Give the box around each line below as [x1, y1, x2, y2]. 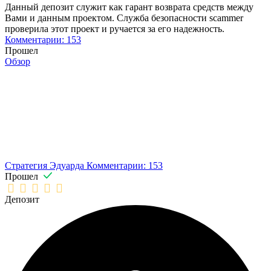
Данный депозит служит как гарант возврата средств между [5, 2, 253, 13]
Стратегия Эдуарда [5, 160, 87, 171]
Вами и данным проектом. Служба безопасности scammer [5, 13, 243, 24]
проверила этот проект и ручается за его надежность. [5, 24, 224, 34]
